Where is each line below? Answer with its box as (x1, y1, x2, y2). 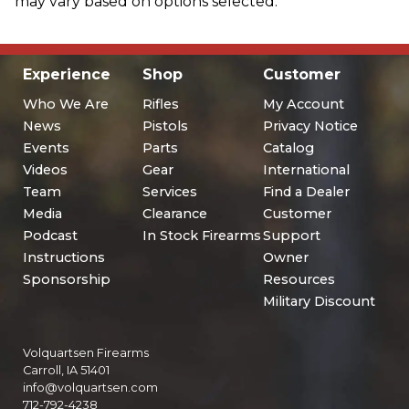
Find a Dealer (262, 183, 350, 200)
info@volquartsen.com (23, 381, 158, 395)
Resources (262, 270, 335, 288)
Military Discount (262, 292, 375, 309)
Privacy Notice (262, 117, 358, 134)
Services (142, 183, 198, 200)
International (262, 161, 350, 178)
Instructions (23, 248, 105, 266)
